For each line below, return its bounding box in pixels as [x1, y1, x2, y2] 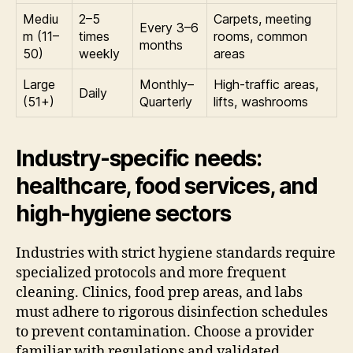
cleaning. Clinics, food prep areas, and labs [16, 284, 303, 303]
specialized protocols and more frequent [16, 264, 286, 283]
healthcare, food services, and [16, 173, 318, 200]
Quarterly [139, 94, 192, 110]
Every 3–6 [139, 20, 199, 36]
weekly [79, 46, 120, 62]
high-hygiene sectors [16, 200, 231, 228]
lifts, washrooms [214, 94, 308, 110]
